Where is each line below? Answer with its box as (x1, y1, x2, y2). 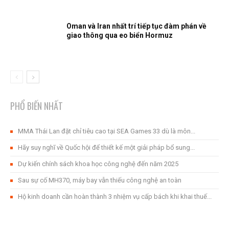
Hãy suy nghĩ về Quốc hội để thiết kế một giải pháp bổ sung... (18, 144, 195, 151)
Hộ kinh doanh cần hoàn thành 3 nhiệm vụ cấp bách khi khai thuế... (18, 193, 212, 200)
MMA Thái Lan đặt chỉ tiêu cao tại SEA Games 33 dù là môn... (18, 127, 195, 135)
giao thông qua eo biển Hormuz (66, 31, 173, 39)
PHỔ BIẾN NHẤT (10, 99, 63, 112)
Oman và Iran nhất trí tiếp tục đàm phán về (66, 22, 207, 30)
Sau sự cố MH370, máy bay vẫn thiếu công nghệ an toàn (18, 176, 181, 184)
